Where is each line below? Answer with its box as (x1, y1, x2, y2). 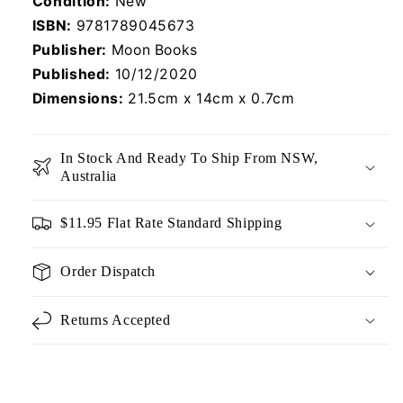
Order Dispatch (60, 263, 157, 279)
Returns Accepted (60, 311, 171, 327)
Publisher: (31, 40, 108, 58)
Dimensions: (31, 89, 129, 107)
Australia (60, 167, 117, 184)
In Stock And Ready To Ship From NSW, (60, 149, 318, 166)
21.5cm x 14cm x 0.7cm (128, 89, 295, 107)
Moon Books (111, 40, 199, 58)
